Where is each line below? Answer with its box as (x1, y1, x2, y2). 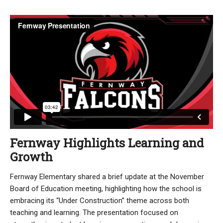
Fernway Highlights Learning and (10, 134, 204, 151)
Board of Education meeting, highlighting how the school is (10, 184, 202, 193)
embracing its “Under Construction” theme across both (10, 196, 189, 205)
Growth (10, 148, 53, 165)
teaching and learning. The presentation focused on (10, 208, 178, 217)
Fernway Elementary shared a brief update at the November (10, 172, 204, 181)
